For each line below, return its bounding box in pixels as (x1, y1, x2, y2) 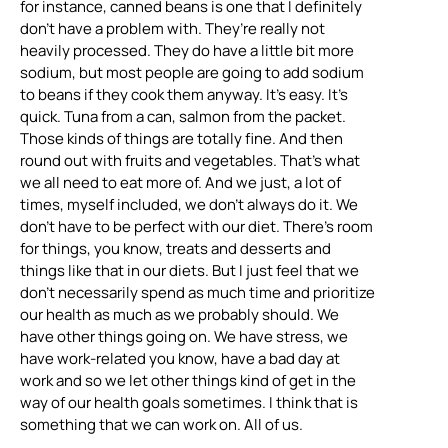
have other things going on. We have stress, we (20, 326, 348, 348)
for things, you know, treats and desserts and (20, 238, 331, 260)
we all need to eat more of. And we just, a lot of (20, 172, 341, 194)
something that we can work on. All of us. (20, 414, 303, 436)
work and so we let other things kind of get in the (20, 370, 356, 392)
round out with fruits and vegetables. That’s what (20, 150, 360, 172)
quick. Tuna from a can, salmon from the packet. (20, 106, 346, 128)
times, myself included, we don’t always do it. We (20, 194, 358, 216)
